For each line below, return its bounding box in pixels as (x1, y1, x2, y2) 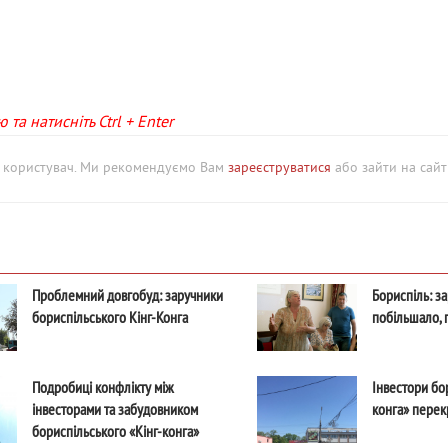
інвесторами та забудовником (31, 399, 198, 419)
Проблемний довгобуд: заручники (31, 285, 223, 305)
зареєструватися (228, 160, 331, 177)
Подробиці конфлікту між (31, 377, 174, 397)
